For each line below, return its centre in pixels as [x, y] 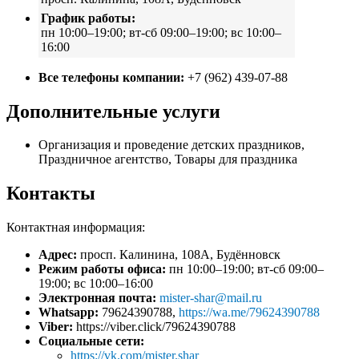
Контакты [51, 194]
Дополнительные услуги [113, 111]
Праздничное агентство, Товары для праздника [168, 159]
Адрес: [58, 255]
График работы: [89, 18]
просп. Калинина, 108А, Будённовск [180, 255]
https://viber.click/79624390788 [156, 327]
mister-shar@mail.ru [211, 298]
